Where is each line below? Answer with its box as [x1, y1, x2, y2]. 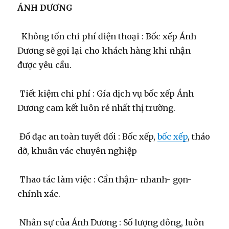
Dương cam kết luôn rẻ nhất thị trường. [17, 102, 176, 113]
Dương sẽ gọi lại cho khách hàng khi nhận [17, 45, 191, 56]
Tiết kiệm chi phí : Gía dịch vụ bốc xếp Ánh [17, 88, 194, 99]
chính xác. [17, 188, 61, 199]
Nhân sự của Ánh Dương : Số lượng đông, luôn [17, 217, 204, 227]
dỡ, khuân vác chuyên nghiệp [17, 145, 138, 156]
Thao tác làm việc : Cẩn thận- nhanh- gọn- [17, 174, 192, 185]
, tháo [188, 131, 211, 142]
